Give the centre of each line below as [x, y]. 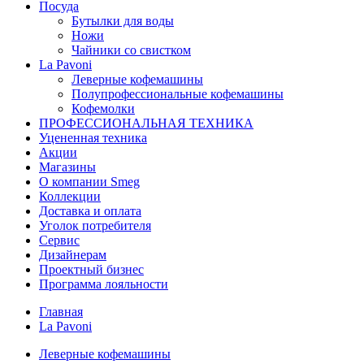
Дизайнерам [73, 255]
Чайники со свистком [131, 50]
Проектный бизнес [91, 269]
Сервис [59, 240]
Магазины [67, 167]
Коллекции [70, 196]
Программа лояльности [104, 284]
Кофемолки [103, 108]
